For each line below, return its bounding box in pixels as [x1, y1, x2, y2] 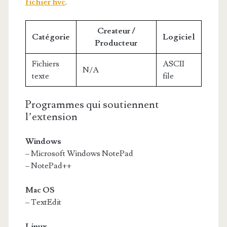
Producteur [95, 38, 138, 48]
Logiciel [162, 32, 195, 42]
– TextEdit [25, 197, 61, 207]
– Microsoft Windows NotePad [25, 148, 133, 159]
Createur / [97, 26, 135, 36]
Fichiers [31, 59, 59, 69]
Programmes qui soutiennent [25, 98, 159, 111]
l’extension [25, 110, 78, 124]
